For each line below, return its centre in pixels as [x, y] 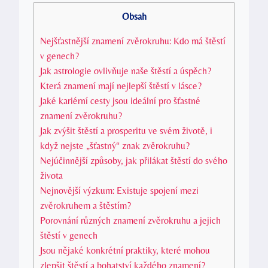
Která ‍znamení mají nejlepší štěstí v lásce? [121, 86]
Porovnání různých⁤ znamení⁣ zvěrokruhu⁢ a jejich [130, 220]
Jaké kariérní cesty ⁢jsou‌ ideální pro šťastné [120, 100]
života [51, 175]
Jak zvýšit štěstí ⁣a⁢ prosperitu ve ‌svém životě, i [126, 130]
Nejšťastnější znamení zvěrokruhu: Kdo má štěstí [133, 41]
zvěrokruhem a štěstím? [86, 205]
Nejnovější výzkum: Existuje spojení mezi [119, 190]
